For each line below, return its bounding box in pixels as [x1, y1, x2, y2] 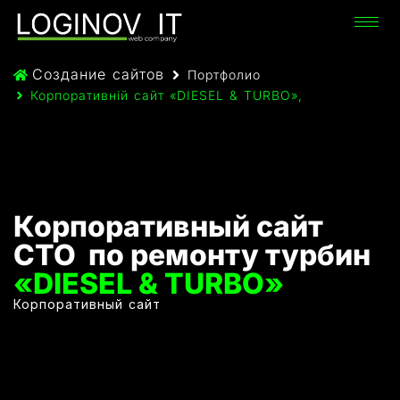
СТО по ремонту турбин [13, 237, 371, 273]
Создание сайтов [32, 65, 164, 84]
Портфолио [187, 66, 261, 82]
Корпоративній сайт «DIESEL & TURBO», [30, 87, 303, 104]
